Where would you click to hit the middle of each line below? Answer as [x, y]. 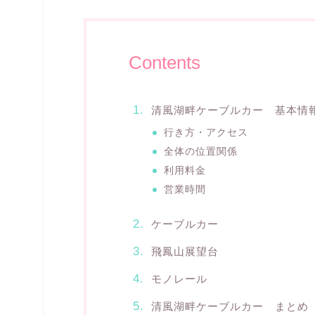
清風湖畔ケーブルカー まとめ [230, 307]
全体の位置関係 [201, 151]
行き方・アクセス [206, 132]
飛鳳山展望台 [185, 252]
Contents [164, 62]
